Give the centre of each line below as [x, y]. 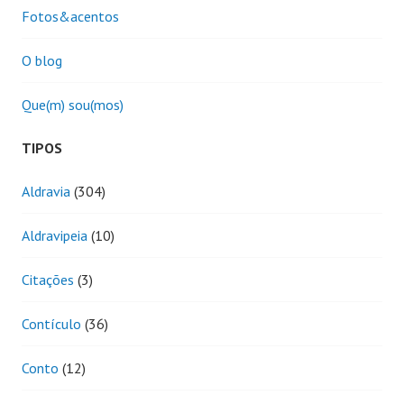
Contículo [51, 323]
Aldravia [46, 191]
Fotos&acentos [70, 16]
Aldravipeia [55, 235]
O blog [42, 60]
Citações [48, 279]
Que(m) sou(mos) [73, 104]
